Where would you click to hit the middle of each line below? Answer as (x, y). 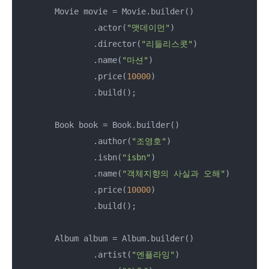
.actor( (71, 27)
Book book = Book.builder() (98, 125)
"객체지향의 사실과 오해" (174, 173)
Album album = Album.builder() (105, 238)
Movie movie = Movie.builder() (105, 11)
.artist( (74, 254)
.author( (74, 141)
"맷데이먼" (148, 27)
